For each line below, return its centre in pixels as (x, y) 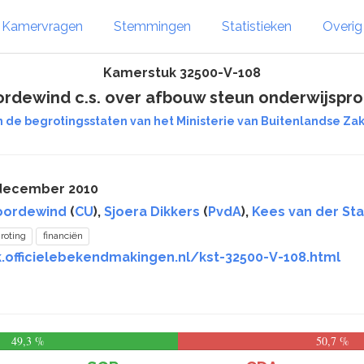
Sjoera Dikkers (152, 212)
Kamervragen (42, 26)
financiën (63, 236)
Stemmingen (152, 26)
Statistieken (257, 26)
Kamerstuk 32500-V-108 (182, 73)
